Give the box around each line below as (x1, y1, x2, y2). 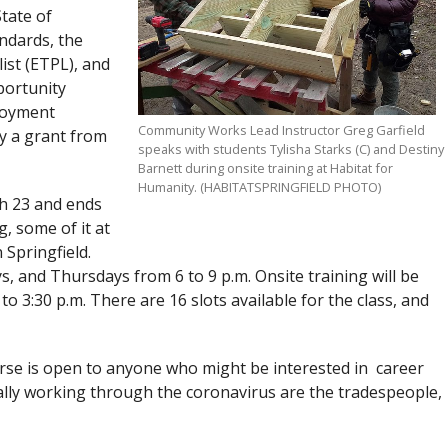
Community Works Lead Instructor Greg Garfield (138, 121, 426, 140)
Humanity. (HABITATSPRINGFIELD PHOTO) (138, 178, 382, 197)
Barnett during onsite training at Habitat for (138, 159, 394, 178)
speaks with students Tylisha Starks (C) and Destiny (138, 140, 445, 159)
